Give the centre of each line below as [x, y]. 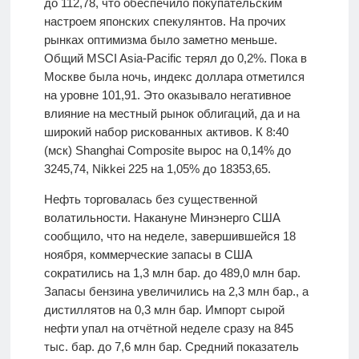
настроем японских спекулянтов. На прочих [165, 22]
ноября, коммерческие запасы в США [148, 255]
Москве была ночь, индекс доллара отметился [174, 77]
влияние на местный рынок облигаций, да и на [171, 114]
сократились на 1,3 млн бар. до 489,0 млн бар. [172, 273]
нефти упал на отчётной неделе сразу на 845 [168, 329]
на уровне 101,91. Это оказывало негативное [167, 95]
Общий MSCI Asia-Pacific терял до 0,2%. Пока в [175, 58]
